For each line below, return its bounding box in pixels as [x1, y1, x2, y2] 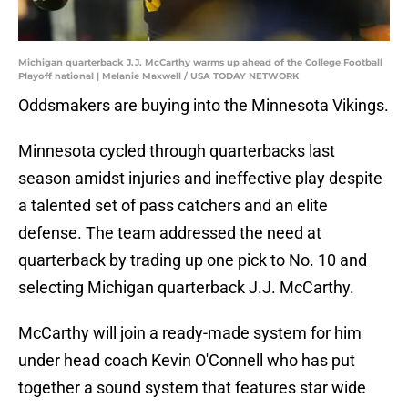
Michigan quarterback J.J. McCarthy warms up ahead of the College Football [18, 56, 382, 69]
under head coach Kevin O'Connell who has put [18, 351, 355, 371]
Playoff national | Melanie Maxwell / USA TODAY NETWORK [18, 70, 299, 83]
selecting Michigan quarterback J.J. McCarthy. [18, 278, 354, 298]
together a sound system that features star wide [18, 378, 366, 398]
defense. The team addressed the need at [18, 223, 321, 243]
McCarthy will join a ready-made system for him [18, 323, 362, 343]
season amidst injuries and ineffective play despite [18, 168, 382, 189]
